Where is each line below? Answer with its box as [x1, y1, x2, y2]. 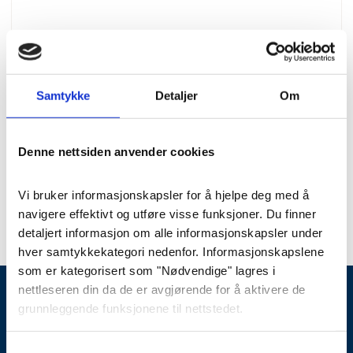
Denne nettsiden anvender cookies [18, 144, 214, 158]
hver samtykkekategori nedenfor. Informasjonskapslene [18, 244, 324, 258]
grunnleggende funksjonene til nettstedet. [18, 301, 243, 315]
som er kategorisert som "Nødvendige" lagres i [18, 263, 276, 277]
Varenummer [110, 176, 194, 191]
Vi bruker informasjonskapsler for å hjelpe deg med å [18, 188, 309, 202]
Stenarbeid [144, 95, 209, 108]
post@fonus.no [106, 329, 191, 342]
